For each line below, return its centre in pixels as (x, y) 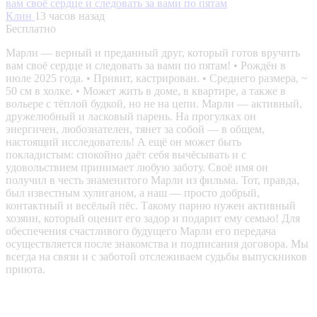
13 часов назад (70, 16)
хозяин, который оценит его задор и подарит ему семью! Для (153, 219)
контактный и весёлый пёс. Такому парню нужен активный (151, 206)
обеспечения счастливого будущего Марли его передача (141, 231)
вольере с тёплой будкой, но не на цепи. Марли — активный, (154, 104)
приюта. (25, 270)
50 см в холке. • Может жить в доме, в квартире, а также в (146, 91)
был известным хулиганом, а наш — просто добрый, (133, 193)
